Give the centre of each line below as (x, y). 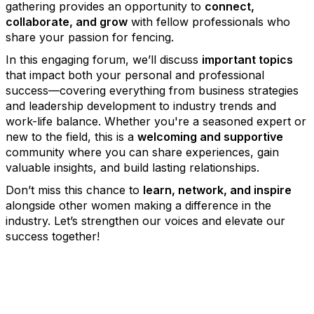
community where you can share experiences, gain (142, 152)
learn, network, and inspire (217, 190)
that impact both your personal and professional (135, 75)
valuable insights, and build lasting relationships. (132, 168)
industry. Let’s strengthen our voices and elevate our (145, 221)
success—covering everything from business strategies (152, 90)
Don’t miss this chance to (74, 190)
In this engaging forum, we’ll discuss (104, 60)
